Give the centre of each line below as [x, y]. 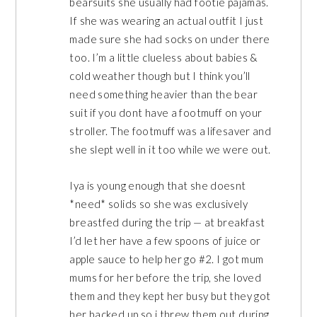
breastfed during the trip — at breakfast [167, 222]
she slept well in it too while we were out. [170, 150]
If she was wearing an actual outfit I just [167, 21]
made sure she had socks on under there [170, 39]
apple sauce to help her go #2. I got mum [167, 259]
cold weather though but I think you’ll [160, 76]
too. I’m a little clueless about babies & [164, 58]
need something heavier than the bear [163, 94]
